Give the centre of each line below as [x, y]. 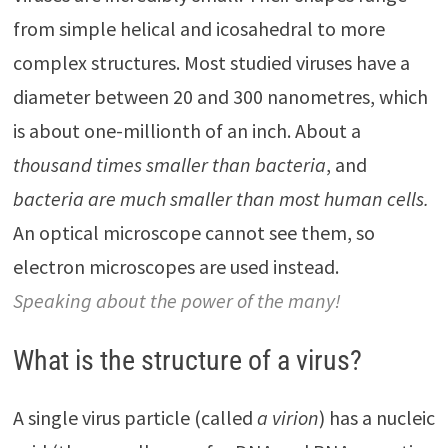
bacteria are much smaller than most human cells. [220, 198]
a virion [287, 417]
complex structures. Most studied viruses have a [211, 62]
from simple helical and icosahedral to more [198, 28]
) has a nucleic [376, 417]
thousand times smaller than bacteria [169, 164]
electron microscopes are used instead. [175, 266]
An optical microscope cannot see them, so [193, 232]
